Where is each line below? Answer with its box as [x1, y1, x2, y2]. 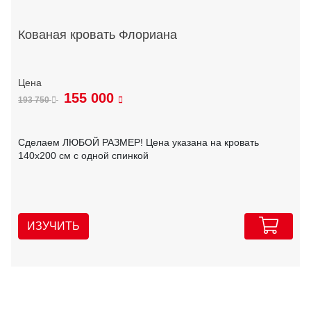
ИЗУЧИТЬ [27, 220, 80, 233]
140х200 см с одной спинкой [18, 150, 149, 162]
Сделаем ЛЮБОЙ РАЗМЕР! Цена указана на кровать [18, 137, 259, 149]
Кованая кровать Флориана [18, 27, 177, 42]
